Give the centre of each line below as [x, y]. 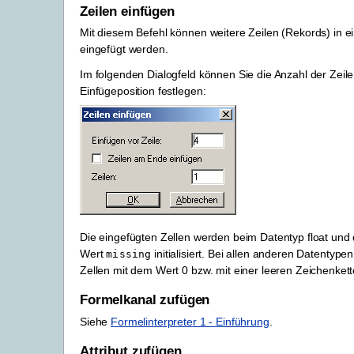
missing [129, 254]
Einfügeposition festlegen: [143, 91]
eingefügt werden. [124, 49]
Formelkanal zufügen [145, 300]
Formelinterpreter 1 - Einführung [190, 321]
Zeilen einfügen [127, 12]
